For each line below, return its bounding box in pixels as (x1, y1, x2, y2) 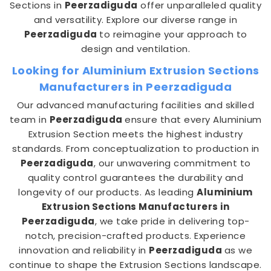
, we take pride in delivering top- (94, 215, 250, 227)
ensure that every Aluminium (125, 113, 262, 126)
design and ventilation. (80, 42, 191, 55)
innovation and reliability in (19, 244, 149, 256)
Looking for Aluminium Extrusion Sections (11, 63, 260, 78)
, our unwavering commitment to (93, 157, 251, 169)
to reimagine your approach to (99, 28, 247, 41)
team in (9, 113, 50, 126)
